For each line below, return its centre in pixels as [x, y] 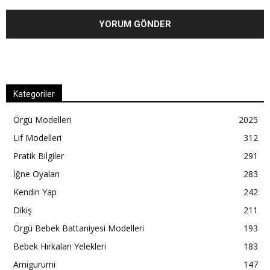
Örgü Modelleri [42, 119]
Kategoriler [34, 94]
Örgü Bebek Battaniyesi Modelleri [79, 228]
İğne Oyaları [36, 174]
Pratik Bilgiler [39, 155]
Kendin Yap [35, 192]
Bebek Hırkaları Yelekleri [60, 246]
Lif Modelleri [37, 137]
